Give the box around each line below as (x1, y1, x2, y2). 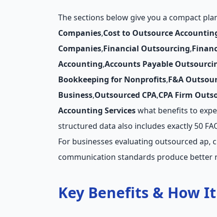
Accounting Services (58, 105, 136, 116)
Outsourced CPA (94, 90, 156, 100)
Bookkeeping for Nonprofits (58, 74, 166, 85)
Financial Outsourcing (103, 43, 190, 54)
